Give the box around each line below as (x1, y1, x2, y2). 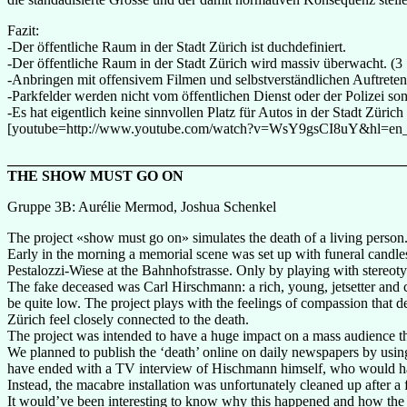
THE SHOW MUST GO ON (7, 167, 184, 184)
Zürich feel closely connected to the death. (7, 311, 249, 327)
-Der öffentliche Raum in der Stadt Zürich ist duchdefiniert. (7, 38, 346, 55)
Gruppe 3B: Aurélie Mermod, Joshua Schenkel (7, 198, 276, 214)
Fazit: (7, 22, 39, 38)
